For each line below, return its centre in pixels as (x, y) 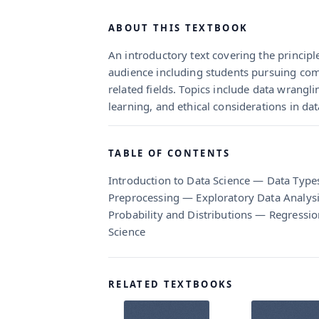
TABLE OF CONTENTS (169, 153)
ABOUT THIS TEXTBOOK (178, 27)
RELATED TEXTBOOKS (171, 284)
